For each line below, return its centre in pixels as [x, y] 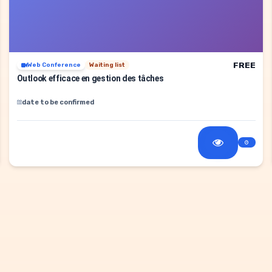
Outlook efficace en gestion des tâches [90, 78]
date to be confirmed [58, 102]
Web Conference [54, 65]
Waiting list [107, 65]
